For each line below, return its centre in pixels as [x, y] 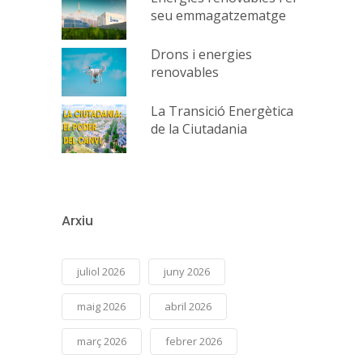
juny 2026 [187, 272]
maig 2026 [102, 307]
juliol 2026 [101, 272]
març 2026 [102, 342]
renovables [185, 73]
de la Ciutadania [199, 129]
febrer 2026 [194, 342]
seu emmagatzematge [219, 16]
